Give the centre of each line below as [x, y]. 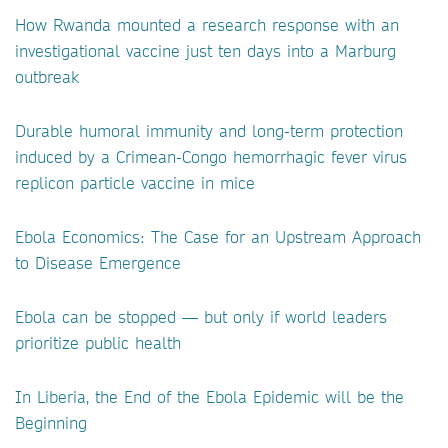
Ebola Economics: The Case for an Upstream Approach [218, 236]
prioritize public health [98, 342]
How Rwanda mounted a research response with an [207, 24]
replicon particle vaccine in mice [135, 182]
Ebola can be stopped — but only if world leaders [201, 316]
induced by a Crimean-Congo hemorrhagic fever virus [211, 156]
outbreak [47, 76]
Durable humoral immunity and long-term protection [209, 130]
